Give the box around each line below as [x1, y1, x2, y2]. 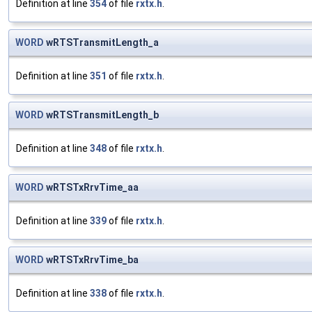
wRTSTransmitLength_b [44, 109, 159, 121]
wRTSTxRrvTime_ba [44, 254, 139, 266]
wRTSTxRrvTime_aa [44, 182, 139, 194]
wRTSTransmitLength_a [44, 37, 159, 49]
